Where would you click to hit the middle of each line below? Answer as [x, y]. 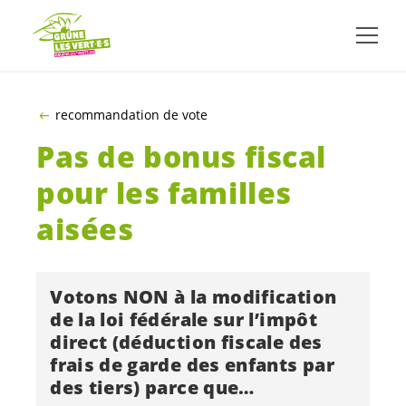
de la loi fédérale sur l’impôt [184, 319]
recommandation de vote [131, 115]
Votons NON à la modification [193, 296]
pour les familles [164, 193]
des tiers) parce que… [152, 387]
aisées [85, 229]
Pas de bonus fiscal [182, 157]
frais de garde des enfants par [193, 364]
